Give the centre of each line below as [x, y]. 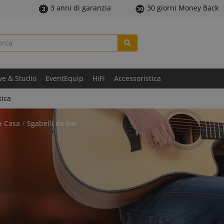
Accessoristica [137, 78]
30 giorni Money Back [182, 8]
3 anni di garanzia [80, 8]
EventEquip [64, 78]
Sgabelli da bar [52, 123]
